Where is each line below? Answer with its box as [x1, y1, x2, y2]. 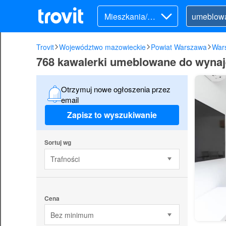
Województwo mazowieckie [59, 42, 146, 52]
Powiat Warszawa [151, 42, 207, 52]
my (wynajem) [104, 22, 154, 34]
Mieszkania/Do [104, 10, 158, 22]
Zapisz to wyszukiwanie [67, 109, 157, 121]
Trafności [50, 154, 80, 164]
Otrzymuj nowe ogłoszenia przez [61, 83, 171, 94]
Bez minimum [50, 209, 94, 220]
